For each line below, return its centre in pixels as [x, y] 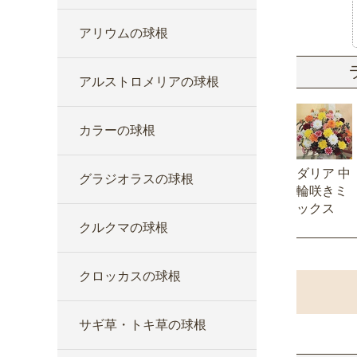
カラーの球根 [117, 130]
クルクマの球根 [124, 228]
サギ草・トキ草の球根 [143, 325]
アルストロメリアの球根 [149, 82]
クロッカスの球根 [130, 276]
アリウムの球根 [124, 33]
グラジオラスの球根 [136, 179]
